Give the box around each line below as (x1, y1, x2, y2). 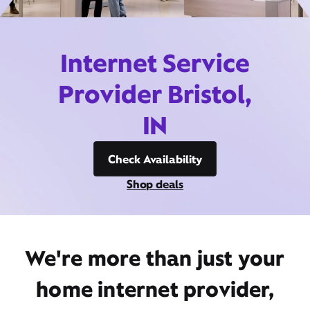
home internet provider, (36, 275, 274, 303)
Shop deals (127, 176, 183, 192)
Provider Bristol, (58, 77, 252, 111)
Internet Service (60, 46, 250, 80)
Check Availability (108, 152, 202, 167)
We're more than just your (25, 244, 285, 272)
